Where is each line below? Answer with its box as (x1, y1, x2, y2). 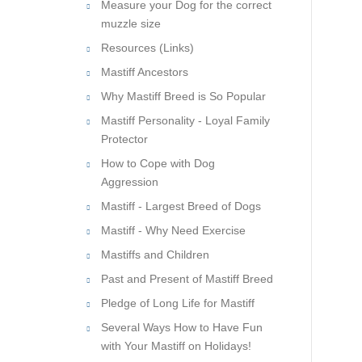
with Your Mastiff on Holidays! (101, 339, 251, 352)
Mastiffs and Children (101, 248, 209, 261)
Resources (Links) (101, 41, 194, 54)
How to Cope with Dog (101, 157, 215, 170)
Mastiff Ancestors (101, 65, 188, 78)
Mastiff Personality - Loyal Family (101, 114, 270, 127)
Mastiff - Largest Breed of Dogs (101, 200, 261, 213)
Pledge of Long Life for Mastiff (101, 297, 255, 309)
